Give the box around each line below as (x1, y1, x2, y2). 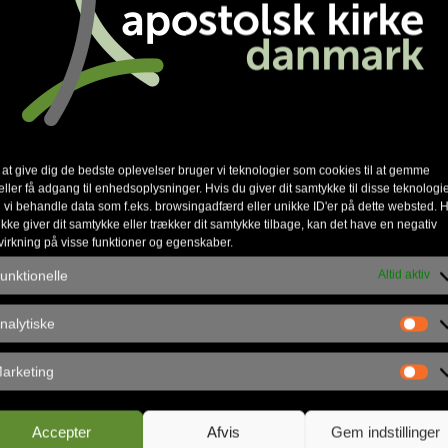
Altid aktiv (378, 267, 430, 282)
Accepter (32, 423, 92, 441)
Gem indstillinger (331, 423, 441, 441)
